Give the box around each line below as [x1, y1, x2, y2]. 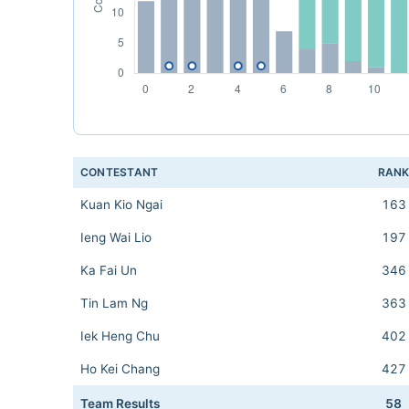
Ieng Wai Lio [80, 230, 152, 245]
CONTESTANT [80, 165, 159, 179]
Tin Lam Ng [80, 296, 148, 310]
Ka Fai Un [80, 263, 137, 278]
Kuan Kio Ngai [80, 197, 163, 212]
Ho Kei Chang [80, 362, 160, 376]
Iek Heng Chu [80, 329, 160, 343]
